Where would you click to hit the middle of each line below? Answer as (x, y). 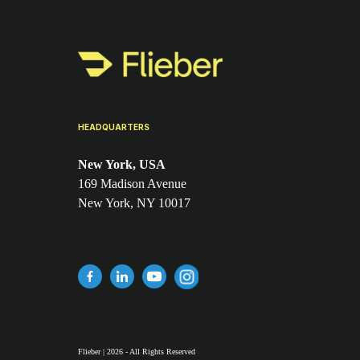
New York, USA (122, 164)
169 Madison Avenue (132, 183)
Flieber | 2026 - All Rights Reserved (137, 351)
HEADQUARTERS (114, 127)
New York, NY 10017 (134, 202)
